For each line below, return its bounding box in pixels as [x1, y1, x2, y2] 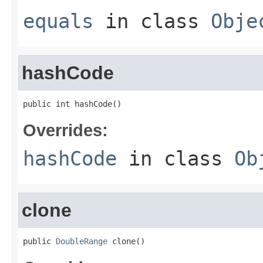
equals [23, 9, 93, 33]
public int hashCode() [23, 99, 122, 109]
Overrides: [23, 120, 108, 140]
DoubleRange [56, 237, 107, 246]
